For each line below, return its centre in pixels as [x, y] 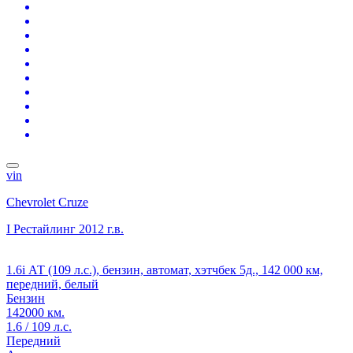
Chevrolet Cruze [47, 202]
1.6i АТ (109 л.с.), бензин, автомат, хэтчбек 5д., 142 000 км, [165, 269]
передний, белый [52, 284]
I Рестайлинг [41, 229]
